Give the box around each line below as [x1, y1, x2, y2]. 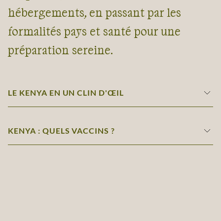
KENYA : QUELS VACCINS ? [8, 126, 115, 136]
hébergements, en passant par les [8, 5, 181, 20]
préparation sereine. [8, 42, 113, 57]
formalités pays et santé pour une [8, 24, 181, 38]
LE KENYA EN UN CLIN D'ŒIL [8, 88, 124, 98]
